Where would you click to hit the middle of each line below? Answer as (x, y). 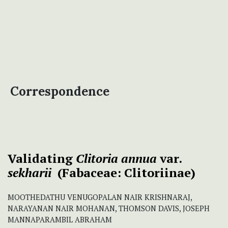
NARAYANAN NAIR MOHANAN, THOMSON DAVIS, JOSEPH (109, 209)
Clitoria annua (116, 159)
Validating (42, 159)
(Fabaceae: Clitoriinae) (123, 173)
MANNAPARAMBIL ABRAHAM (60, 220)
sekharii (30, 173)
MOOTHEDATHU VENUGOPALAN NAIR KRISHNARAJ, (100, 197)
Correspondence (60, 92)
